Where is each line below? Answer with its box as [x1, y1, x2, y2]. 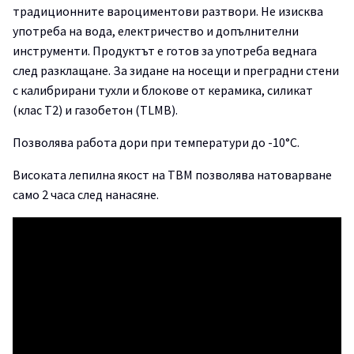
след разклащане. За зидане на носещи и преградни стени [13, 62, 339, 78]
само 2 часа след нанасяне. [13, 186, 159, 202]
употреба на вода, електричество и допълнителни [13, 23, 299, 39]
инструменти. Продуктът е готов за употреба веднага [13, 43, 317, 58]
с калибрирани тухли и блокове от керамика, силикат [13, 82, 313, 98]
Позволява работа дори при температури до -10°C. [13, 134, 299, 150]
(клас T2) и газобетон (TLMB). [13, 102, 180, 118]
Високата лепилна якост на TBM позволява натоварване [13, 167, 332, 183]
